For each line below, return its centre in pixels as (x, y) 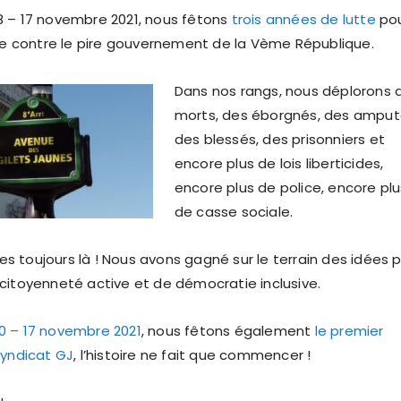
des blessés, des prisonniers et (279, 140)
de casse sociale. (234, 212)
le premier (349, 331)
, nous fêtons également (228, 331)
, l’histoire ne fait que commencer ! (192, 355)
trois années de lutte (302, 20)
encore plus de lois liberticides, (279, 164)
